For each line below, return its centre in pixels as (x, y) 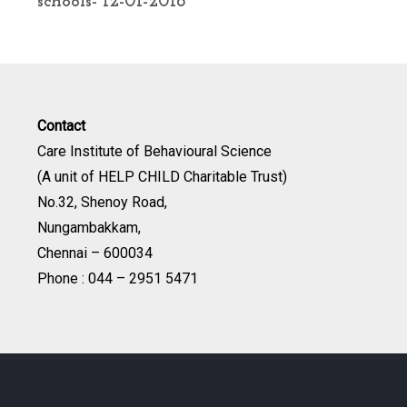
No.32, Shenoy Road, (102, 202)
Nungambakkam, (89, 227)
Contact (61, 125)
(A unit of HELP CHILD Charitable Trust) (162, 176)
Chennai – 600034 (94, 253)
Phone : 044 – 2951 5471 (117, 278)
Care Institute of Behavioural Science (154, 151)
